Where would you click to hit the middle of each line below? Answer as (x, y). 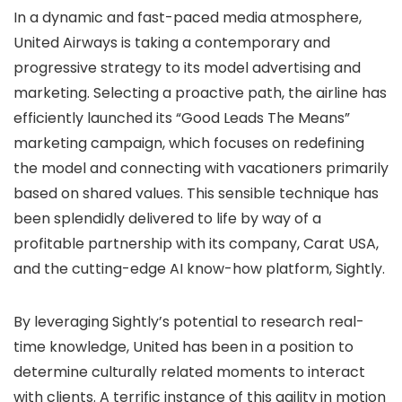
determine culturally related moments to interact (189, 372)
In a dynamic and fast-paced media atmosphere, (188, 17)
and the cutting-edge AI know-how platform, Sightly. (199, 269)
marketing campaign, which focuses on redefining (189, 143)
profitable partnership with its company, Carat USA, (196, 244)
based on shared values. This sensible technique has (196, 193)
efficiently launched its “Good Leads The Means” (182, 118)
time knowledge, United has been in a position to (184, 347)
